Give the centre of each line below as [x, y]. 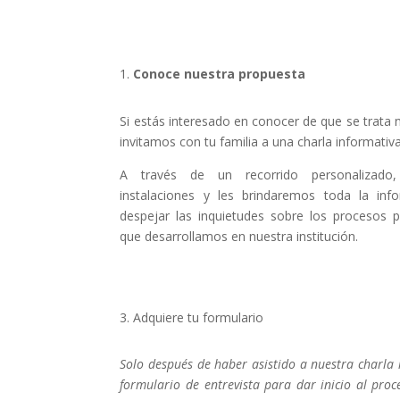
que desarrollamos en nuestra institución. [239, 236]
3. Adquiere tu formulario [192, 317]
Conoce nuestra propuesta [220, 74]
